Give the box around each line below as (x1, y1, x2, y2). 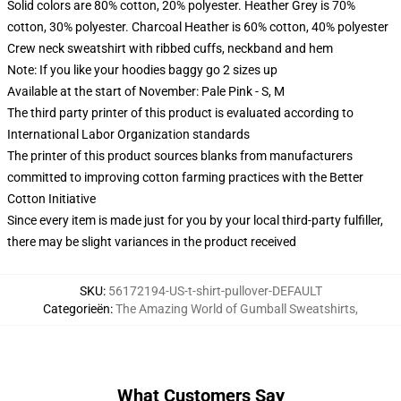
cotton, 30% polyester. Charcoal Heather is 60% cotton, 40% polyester (7, 20, 388, 34)
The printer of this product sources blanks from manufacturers (7, 149, 353, 163)
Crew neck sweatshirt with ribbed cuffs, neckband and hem (7, 41, 333, 55)
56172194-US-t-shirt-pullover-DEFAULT (107, 284, 322, 298)
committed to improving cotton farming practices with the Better (7, 170, 363, 184)
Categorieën (43, 302, 110, 316)
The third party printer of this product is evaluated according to (7, 106, 354, 120)
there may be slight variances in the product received (7, 235, 296, 249)
